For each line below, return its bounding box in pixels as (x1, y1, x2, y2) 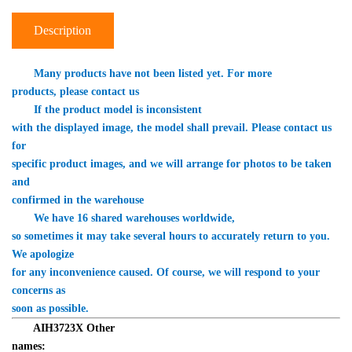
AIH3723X (33, 322, 83, 334)
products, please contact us (12, 86, 139, 97)
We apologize (12, 248, 77, 260)
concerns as (12, 284, 68, 296)
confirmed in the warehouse (12, 194, 144, 206)
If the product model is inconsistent (12, 104, 205, 115)
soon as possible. (12, 302, 89, 314)
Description (34, 24, 91, 37)
